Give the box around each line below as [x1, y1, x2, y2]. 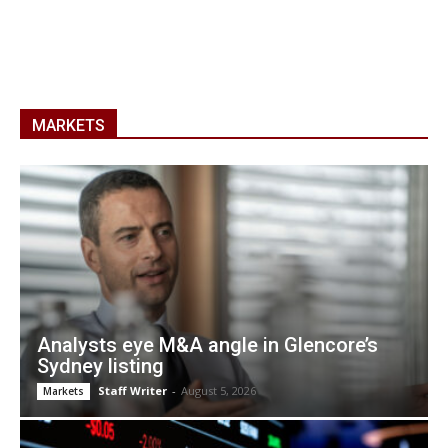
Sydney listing [37, 354, 164, 379]
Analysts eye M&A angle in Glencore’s [37, 333, 378, 358]
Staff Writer [98, 383, 167, 399]
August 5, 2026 [181, 383, 256, 399]
